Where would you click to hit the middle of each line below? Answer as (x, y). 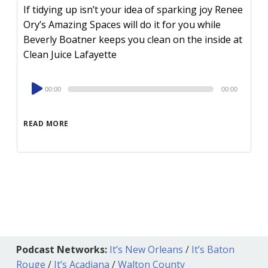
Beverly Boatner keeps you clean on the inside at (133, 40)
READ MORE (46, 124)
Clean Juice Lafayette (70, 55)
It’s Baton (213, 250)
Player (37, 99)
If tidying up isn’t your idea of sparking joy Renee (133, 10)
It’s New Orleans (146, 250)
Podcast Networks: (61, 250)
